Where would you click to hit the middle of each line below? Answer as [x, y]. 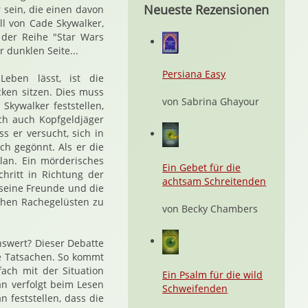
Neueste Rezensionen [206, 10]
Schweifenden [195, 288]
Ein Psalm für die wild [213, 275]
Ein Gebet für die [202, 167]
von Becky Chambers [210, 209]
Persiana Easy [194, 74]
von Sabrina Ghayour [211, 101]
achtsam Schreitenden [214, 181]
